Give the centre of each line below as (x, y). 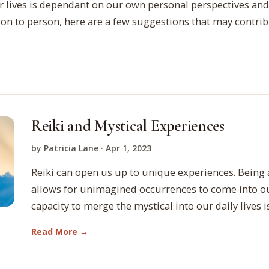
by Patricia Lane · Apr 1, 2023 (91, 148)
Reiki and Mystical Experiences (128, 126)
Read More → (60, 232)
